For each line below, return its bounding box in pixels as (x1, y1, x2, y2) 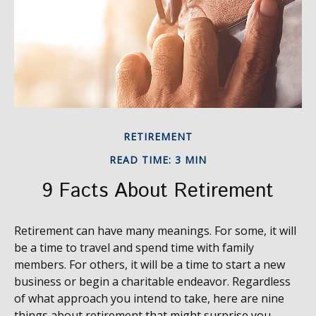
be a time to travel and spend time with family (14, 240, 254, 255)
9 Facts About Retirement (42, 177, 274, 205)
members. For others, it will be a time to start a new (14, 257, 285, 272)
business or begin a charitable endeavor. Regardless (14, 274, 291, 289)
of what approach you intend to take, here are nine (14, 291, 284, 306)
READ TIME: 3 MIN (109, 153, 207, 166)
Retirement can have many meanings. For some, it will (14, 223, 296, 238)
